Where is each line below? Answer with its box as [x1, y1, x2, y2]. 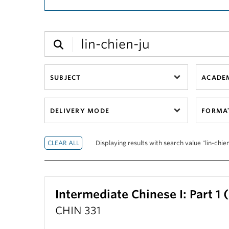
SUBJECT [50, 73, 81, 81]
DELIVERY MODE [50, 106, 109, 114]
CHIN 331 [55, 204, 101, 217]
